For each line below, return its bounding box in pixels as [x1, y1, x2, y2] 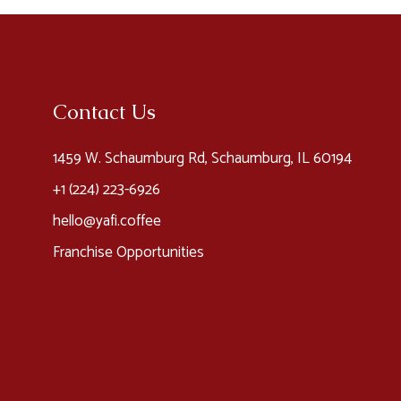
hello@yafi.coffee [52, 209, 161, 234]
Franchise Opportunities [52, 240, 204, 265]
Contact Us [52, 98, 156, 125]
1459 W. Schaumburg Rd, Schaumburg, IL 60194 [52, 146, 355, 171]
